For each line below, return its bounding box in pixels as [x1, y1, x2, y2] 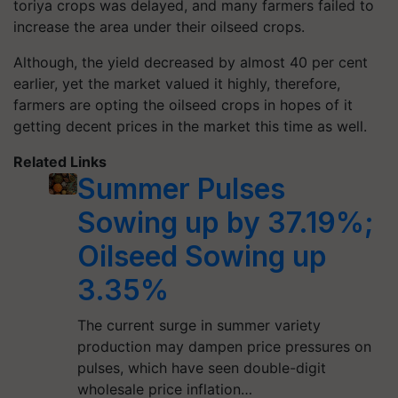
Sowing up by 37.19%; [76, 204, 374, 240]
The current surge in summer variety [76, 315, 321, 334]
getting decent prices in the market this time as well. [13, 116, 367, 135]
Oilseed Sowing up [76, 238, 327, 274]
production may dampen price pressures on [76, 337, 371, 355]
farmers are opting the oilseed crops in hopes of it [13, 95, 353, 114]
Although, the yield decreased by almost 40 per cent [13, 52, 368, 71]
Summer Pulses [76, 171, 285, 206]
